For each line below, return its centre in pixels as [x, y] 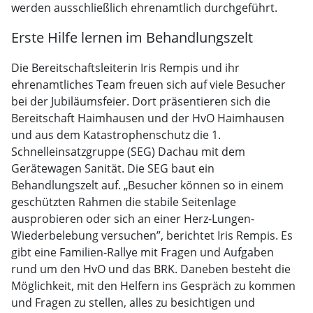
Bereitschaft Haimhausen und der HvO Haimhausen [148, 118]
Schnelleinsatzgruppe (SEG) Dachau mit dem [128, 152]
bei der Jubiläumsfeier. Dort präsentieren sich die [141, 101]
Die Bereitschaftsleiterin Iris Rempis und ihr [125, 68]
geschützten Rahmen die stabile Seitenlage [124, 202]
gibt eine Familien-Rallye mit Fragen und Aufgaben [143, 252]
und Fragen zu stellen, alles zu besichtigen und [133, 303]
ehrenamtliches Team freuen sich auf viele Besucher [148, 85]
